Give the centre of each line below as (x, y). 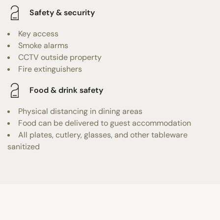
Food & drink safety (66, 90)
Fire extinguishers (50, 69)
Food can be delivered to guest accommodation (105, 123)
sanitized (24, 146)
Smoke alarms (43, 45)
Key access (38, 33)
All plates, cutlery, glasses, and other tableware (103, 135)
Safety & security (62, 13)
